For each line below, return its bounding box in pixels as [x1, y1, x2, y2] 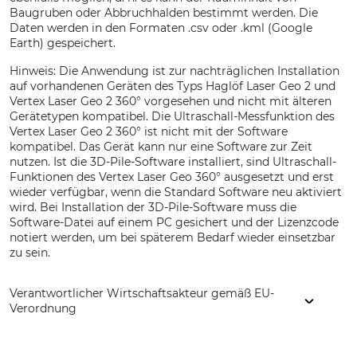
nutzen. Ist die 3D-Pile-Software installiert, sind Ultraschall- [10, 155, 336, 169]
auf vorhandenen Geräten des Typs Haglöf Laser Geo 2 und [10, 79, 335, 93]
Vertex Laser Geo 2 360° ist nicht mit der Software [10, 124, 288, 139]
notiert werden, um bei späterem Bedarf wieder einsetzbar [10, 230, 335, 245]
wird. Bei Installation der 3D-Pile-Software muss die [10, 200, 296, 214]
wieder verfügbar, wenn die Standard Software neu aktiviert [10, 185, 342, 199]
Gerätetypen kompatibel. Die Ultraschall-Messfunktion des [10, 109, 335, 124]
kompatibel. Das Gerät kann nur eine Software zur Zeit [10, 139, 312, 154]
